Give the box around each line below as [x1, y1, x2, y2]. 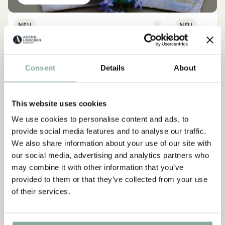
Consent [25, 63, 55, 72]
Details [100, 63, 125, 72]
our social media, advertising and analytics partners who [12, 151, 209, 160]
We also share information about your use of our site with [12, 139, 211, 148]
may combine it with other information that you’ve [12, 163, 184, 172]
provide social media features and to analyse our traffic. [12, 127, 206, 136]
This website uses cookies [12, 99, 107, 107]
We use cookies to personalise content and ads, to [12, 115, 189, 124]
